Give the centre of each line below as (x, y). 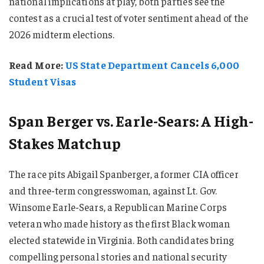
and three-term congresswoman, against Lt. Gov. (113, 191)
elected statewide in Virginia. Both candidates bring (121, 240)
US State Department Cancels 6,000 (151, 65)
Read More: (36, 65)
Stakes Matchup (65, 143)
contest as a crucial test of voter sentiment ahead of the (128, 17)
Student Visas (43, 81)
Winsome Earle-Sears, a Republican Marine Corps (118, 207)
